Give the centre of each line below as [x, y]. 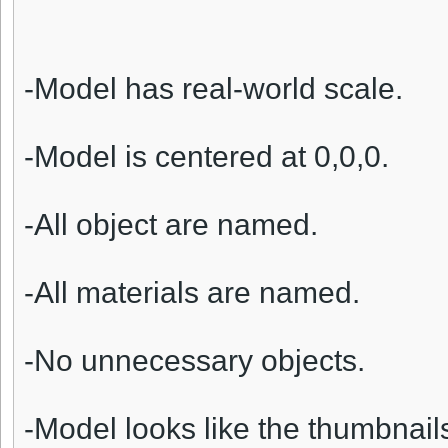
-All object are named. [171, 225]
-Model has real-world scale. [213, 89]
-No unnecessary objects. [194, 361]
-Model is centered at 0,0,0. [206, 157]
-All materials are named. [192, 293]
